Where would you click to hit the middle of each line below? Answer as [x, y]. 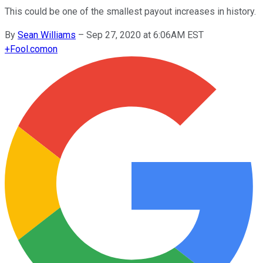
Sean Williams [47, 35]
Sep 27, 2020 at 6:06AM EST [145, 35]
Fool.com [29, 49]
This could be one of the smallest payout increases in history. [130, 11]
